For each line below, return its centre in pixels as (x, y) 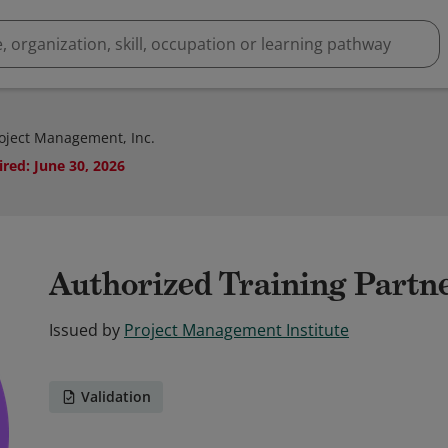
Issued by (84, 330)
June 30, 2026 (79, 165)
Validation (116, 396)
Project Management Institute (236, 330)
